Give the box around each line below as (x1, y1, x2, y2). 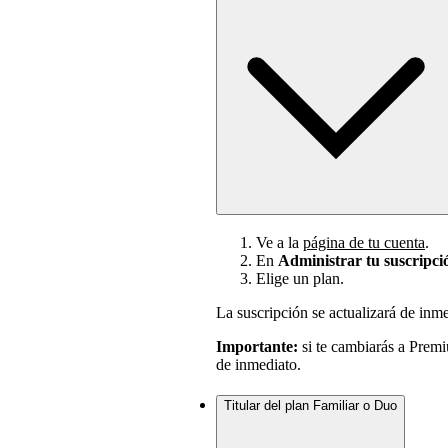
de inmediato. (216, 356, 301, 374)
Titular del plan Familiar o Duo (224, 397, 397, 413)
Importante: (216, 338, 298, 356)
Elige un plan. (256, 270, 344, 288)
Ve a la (256, 234, 303, 252)
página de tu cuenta (303, 234, 425, 252)
